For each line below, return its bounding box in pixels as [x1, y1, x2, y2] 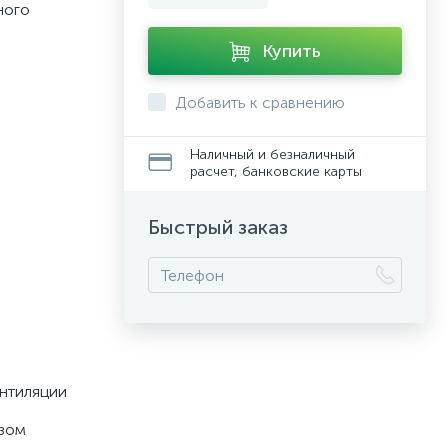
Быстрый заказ [148, 215, 288, 239]
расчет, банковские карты [190, 163, 362, 180]
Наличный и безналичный [190, 146, 355, 163]
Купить [262, 40, 321, 62]
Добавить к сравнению [175, 93, 345, 112]
